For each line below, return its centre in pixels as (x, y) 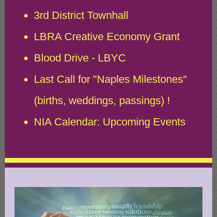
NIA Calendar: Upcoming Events (110, 122)
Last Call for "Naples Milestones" (110, 79)
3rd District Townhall (81, 15)
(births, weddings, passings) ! (102, 101)
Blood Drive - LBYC (80, 58)
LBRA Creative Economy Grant (107, 37)
